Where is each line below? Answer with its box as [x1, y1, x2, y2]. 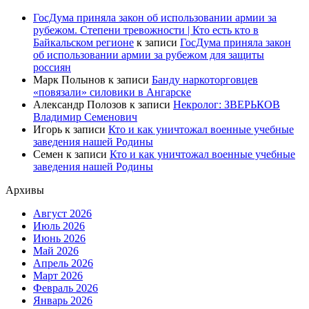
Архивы [6, 184, 44, 197]
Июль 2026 [33, 220, 85, 232]
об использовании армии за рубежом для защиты [33, 49, 264, 61]
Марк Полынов [33, 74, 106, 86]
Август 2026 [33, 208, 92, 220]
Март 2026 [33, 270, 83, 282]
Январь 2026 [33, 295, 92, 307]
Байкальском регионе [33, 37, 134, 49]
